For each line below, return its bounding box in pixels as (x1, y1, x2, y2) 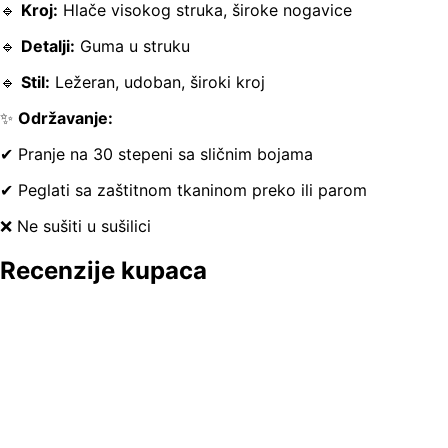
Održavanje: (18, 108, 113, 129)
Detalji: (21, 36, 75, 57)
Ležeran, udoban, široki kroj (50, 72, 265, 93)
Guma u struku (75, 36, 190, 57)
